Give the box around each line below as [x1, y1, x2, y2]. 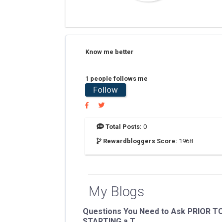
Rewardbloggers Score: [102, 137, 179, 145]
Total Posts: [104, 123, 143, 130]
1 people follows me [85, 75, 148, 82]
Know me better [85, 48, 134, 55]
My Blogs [88, 183, 144, 200]
